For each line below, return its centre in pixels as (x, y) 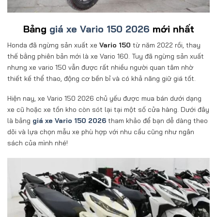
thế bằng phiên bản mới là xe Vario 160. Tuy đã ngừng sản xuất (106, 56)
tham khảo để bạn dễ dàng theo (157, 121)
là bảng (20, 121)
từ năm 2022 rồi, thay (166, 45)
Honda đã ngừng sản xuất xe (53, 45)
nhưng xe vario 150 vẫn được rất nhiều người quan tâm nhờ (100, 68)
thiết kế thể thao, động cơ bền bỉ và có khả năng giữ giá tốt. (101, 79)
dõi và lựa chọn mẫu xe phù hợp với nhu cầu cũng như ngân (101, 132)
